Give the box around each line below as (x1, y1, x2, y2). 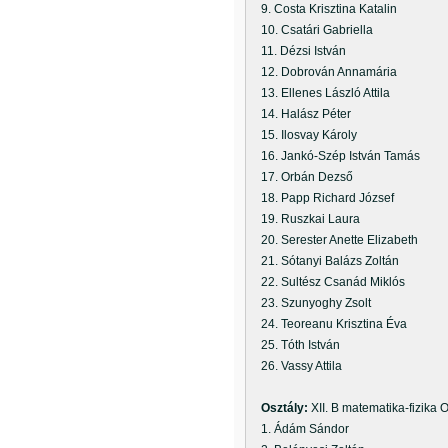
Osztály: (261, 401, 311, 415)
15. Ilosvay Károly (249, 128, 357, 142)
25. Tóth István (249, 338, 340, 352)
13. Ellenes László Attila (249, 86, 390, 100)
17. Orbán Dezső (249, 170, 353, 184)
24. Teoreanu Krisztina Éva (249, 317, 407, 331)
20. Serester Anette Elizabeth (249, 233, 418, 247)
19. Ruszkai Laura (249, 212, 360, 226)
